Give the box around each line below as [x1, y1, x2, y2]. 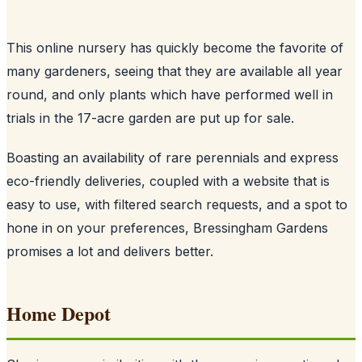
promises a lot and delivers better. [6, 242, 213, 259]
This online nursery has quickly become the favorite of [6, 39, 343, 56]
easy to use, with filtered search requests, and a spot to [6, 196, 347, 213]
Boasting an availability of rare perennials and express [6, 149, 339, 166]
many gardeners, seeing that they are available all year [6, 62, 343, 79]
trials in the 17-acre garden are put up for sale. [6, 109, 294, 126]
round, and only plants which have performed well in [6, 86, 333, 103]
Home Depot [6, 298, 111, 327]
